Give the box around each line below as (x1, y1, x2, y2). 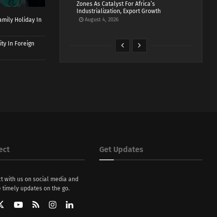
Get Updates (99, 144, 143, 154)
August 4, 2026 (83, 16, 119, 23)
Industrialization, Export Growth (77, 8, 161, 15)
